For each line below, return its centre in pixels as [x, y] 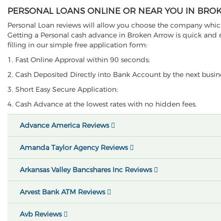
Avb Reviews [42, 214]
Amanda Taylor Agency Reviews [75, 147]
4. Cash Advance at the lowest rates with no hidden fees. [102, 104]
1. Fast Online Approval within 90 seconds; [79, 60]
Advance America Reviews [65, 125]
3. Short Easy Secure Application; [63, 89]
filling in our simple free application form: [77, 45]
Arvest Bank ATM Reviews [63, 192]
